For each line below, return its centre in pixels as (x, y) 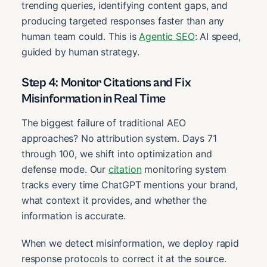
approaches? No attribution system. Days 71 (119, 138)
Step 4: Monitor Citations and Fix (106, 83)
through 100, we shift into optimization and (117, 153)
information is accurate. (74, 215)
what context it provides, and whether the (114, 200)
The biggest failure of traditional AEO (104, 122)
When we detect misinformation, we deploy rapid (130, 243)
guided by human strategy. (80, 52)
